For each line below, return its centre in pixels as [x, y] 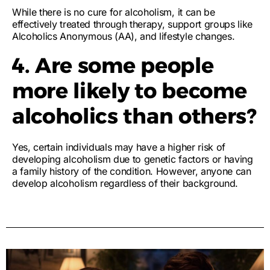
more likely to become [130, 91]
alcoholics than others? [134, 116]
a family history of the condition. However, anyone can [132, 171]
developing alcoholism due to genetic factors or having [133, 159]
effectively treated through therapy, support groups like [133, 24]
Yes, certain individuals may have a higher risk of [119, 147]
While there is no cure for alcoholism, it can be [114, 12]
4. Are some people [113, 65]
